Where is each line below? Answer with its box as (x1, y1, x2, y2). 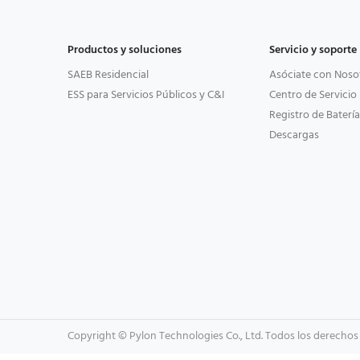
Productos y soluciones (67, 41, 182, 60)
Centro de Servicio (268, 86, 357, 105)
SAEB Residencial (67, 65, 149, 84)
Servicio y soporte (268, 41, 357, 60)
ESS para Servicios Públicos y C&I (67, 86, 224, 105)
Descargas (268, 126, 319, 145)
